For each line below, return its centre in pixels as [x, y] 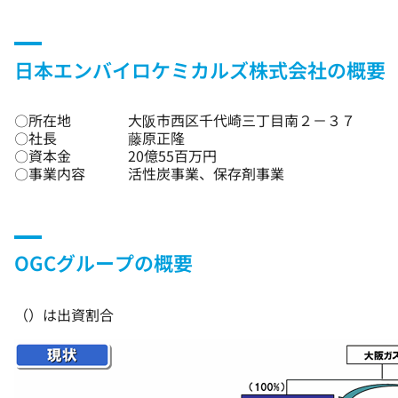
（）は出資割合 [64, 314]
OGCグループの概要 [103, 262]
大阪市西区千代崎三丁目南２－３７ [242, 119]
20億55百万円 [172, 155]
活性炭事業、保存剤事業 [206, 173]
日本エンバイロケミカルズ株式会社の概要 [200, 69]
